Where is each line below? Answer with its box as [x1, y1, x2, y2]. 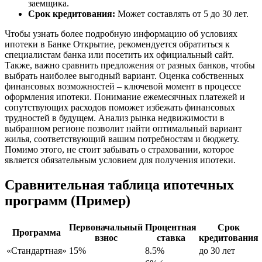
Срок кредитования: [28, 9, 115, 19]
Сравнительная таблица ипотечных [5, 177, 234, 193]
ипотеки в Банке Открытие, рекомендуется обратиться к [5, 39, 230, 50]
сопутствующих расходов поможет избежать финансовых [5, 102, 235, 113]
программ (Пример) [5, 193, 130, 209]
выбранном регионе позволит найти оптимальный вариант [5, 123, 242, 134]
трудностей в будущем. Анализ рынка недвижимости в [5, 113, 225, 123]
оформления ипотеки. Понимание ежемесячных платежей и [5, 92, 245, 102]
